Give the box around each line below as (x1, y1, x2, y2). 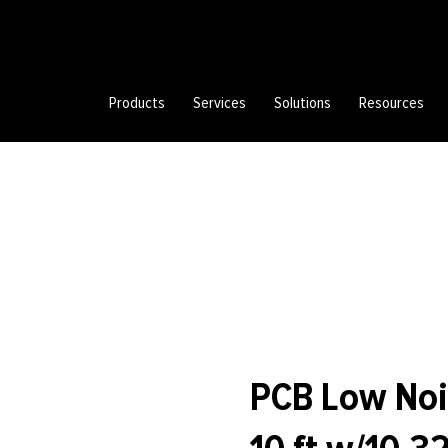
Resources (359, 93, 425, 114)
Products (109, 93, 166, 114)
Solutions (274, 93, 332, 114)
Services (193, 93, 247, 114)
